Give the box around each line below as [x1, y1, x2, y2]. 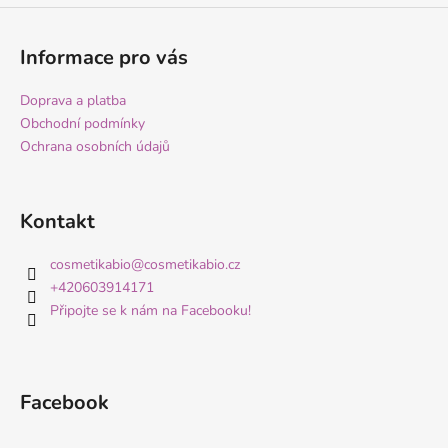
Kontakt [20, 207, 95, 235]
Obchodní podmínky [20, 113, 145, 133]
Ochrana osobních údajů [20, 136, 170, 156]
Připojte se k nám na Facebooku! [50, 300, 251, 320]
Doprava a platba [20, 90, 126, 110]
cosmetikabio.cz [144, 254, 240, 274]
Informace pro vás [20, 43, 188, 71]
